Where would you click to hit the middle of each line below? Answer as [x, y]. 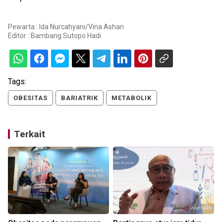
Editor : [19, 36]
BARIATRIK [80, 98]
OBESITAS [30, 98]
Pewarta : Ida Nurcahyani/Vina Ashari [66, 27]
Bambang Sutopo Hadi [66, 36]
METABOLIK [132, 98]
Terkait [29, 134]
